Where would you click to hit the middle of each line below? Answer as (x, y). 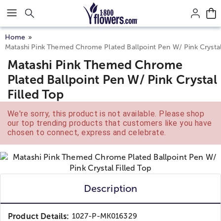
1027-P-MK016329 (104, 216)
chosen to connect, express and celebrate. (87, 132)
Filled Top (36, 94)
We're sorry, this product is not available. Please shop (106, 114)
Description (110, 188)
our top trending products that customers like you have (110, 123)
